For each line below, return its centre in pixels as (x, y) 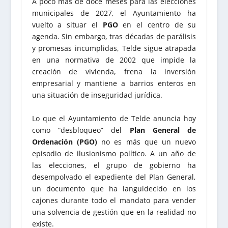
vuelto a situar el (67, 25)
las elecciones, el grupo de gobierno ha (114, 165)
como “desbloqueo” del (81, 130)
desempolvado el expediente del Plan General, (114, 177)
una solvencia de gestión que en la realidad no (114, 212)
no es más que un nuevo (147, 141)
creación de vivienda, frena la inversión (114, 72)
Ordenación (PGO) (64, 141)
